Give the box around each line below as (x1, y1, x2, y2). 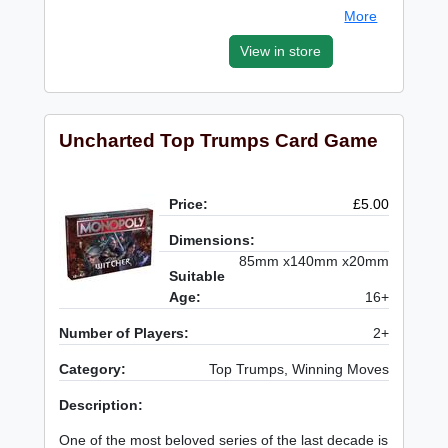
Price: (169, 196, 209, 213)
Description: (59, 397, 144, 414)
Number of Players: (59, 325, 190, 342)
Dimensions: (169, 232, 256, 249)
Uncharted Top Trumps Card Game (59, 130, 379, 152)
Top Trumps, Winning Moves (208, 361, 389, 378)
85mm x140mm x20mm (238, 253, 389, 270)
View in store (240, 42, 322, 59)
